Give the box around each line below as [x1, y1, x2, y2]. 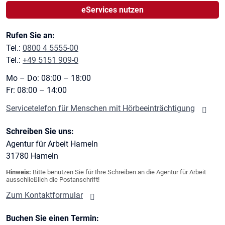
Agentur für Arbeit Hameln [6, 139, 98, 149]
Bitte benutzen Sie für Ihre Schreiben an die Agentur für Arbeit [31, 168, 206, 176]
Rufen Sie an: [6, 30, 55, 40]
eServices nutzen [81, 5, 144, 15]
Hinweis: [6, 168, 31, 176]
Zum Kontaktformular [6, 190, 83, 200]
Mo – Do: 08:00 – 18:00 [6, 73, 91, 83]
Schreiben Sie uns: [6, 126, 74, 136]
